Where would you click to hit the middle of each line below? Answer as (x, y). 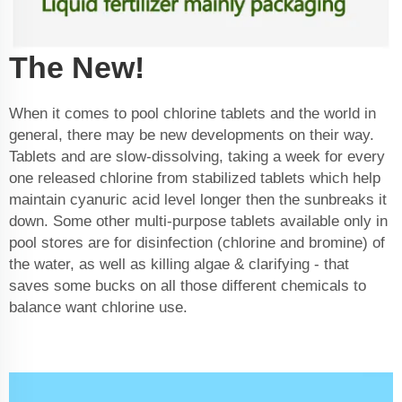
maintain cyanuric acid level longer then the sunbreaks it (198, 200)
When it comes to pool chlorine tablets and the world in (192, 114)
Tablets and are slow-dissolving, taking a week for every (197, 157)
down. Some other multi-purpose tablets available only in (198, 222)
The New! (77, 68)
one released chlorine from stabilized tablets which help (195, 179)
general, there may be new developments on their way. (192, 135)
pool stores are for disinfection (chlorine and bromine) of (197, 243)
